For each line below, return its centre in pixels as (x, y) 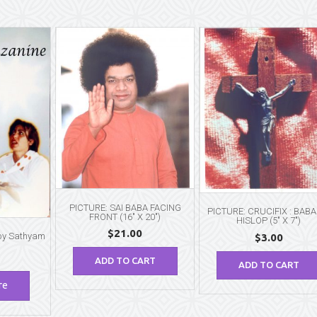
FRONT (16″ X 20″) (125, 217)
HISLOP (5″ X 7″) (269, 221)
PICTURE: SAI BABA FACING (125, 207)
